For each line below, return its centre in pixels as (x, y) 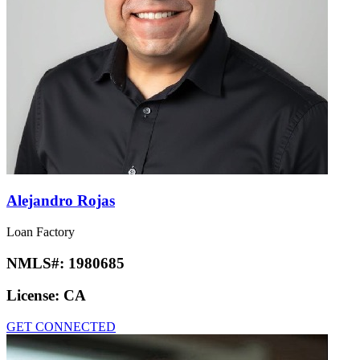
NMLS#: (37, 263)
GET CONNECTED (61, 327)
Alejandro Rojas (61, 201)
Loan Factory (41, 231)
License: (35, 296)
